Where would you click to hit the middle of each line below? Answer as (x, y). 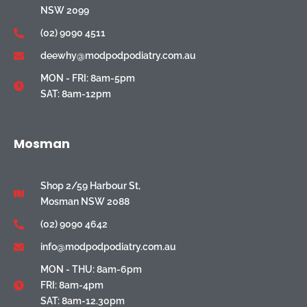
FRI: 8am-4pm (72, 285)
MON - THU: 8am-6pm (91, 269)
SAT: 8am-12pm (75, 94)
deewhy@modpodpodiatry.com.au (118, 55)
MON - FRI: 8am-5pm (87, 78)
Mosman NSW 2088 (85, 201)
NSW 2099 (64, 10)
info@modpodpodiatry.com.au (108, 246)
